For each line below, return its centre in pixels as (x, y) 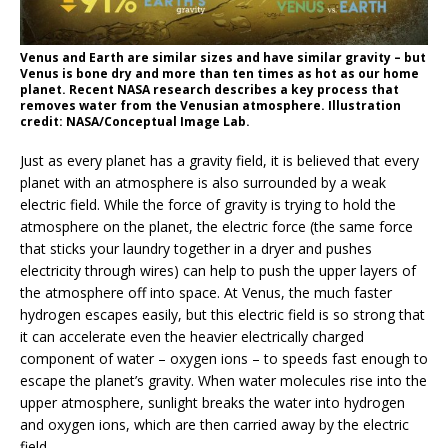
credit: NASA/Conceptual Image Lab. (135, 121)
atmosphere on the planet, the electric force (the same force (216, 226)
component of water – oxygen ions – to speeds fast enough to (224, 358)
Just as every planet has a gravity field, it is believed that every (219, 160)
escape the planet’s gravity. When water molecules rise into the (223, 380)
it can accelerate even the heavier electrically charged (192, 336)
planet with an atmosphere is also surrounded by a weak (203, 182)
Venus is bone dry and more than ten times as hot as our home (219, 73)
